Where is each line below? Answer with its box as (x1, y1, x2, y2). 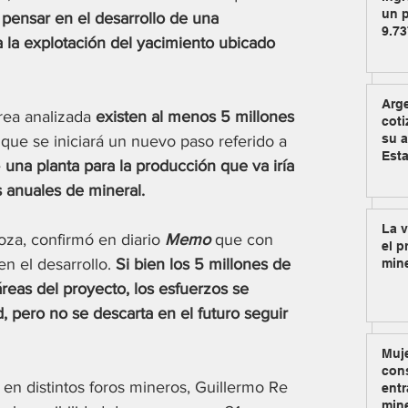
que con (210, 230, 278, 250)
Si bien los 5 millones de (116, 255, 295, 274)
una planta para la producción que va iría (5, 157, 299, 176)
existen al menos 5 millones (96, 107, 299, 127)
